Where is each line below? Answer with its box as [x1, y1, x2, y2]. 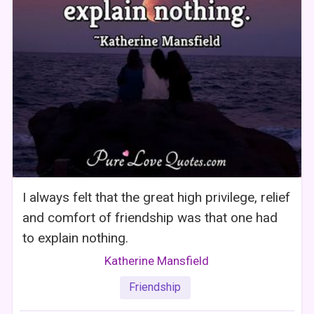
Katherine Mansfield [104, 253, 210, 268]
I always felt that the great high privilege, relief [22, 189, 291, 205]
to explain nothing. [22, 229, 129, 246]
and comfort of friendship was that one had [22, 209, 278, 226]
